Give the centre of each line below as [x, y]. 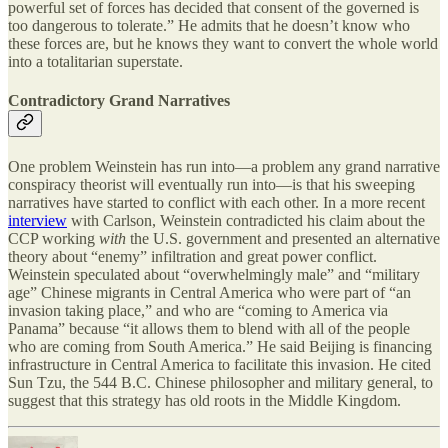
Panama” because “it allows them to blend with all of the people [209, 329]
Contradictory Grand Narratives [119, 100]
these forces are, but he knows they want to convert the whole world [223, 43]
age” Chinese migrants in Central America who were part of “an [209, 293]
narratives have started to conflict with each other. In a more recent [216, 203]
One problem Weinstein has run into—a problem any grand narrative [224, 167]
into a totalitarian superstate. [95, 61]
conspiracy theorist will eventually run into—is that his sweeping [211, 185]
